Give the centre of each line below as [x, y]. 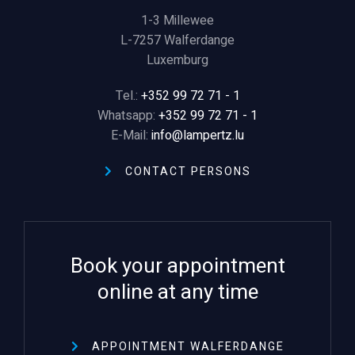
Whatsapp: [128, 116]
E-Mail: [131, 136]
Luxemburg [177, 60]
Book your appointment [177, 266]
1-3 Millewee [177, 21]
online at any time [177, 292]
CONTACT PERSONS [188, 172]
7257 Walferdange [183, 40]
